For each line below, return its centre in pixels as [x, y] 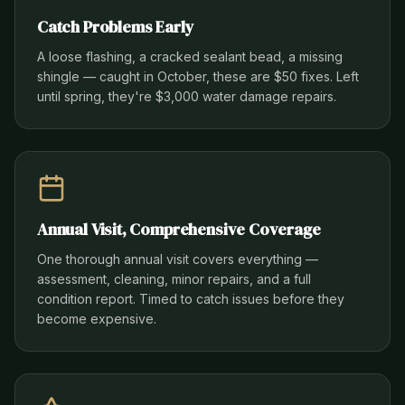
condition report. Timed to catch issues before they [191, 299]
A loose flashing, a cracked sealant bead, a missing [190, 57]
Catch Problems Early [116, 27]
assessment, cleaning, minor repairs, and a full [174, 279]
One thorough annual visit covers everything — [178, 259]
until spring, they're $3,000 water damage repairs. [187, 96]
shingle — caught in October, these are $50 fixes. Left [198, 76]
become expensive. [97, 319]
